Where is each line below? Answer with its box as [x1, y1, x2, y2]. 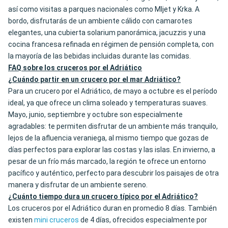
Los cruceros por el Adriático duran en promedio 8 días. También [8, 204, 217, 213]
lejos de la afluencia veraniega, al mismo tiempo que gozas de [8, 134, 209, 142]
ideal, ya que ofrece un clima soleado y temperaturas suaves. [8, 99, 208, 107]
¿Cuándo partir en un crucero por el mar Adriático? [8, 75, 181, 84]
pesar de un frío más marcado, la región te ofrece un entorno [8, 157, 206, 166]
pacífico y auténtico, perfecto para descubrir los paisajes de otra [8, 169, 219, 178]
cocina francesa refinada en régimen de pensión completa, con [8, 40, 214, 49]
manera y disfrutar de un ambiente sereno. [8, 181, 148, 189]
